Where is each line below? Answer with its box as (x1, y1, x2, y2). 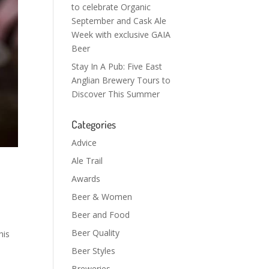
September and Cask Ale (71, 15, 167, 26)
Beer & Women (71, 191, 133, 202)
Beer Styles (71, 245, 116, 256)
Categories (71, 118, 116, 131)
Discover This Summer (71, 88, 160, 100)
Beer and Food (71, 209, 130, 220)
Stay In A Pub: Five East (71, 61, 163, 72)
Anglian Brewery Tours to (71, 74, 171, 86)
